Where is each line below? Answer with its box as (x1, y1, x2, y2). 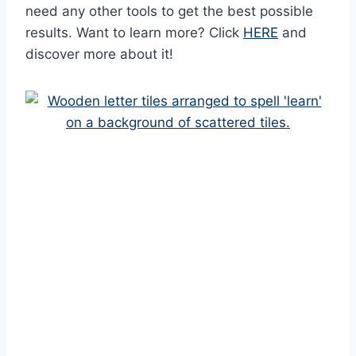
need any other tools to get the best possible (25, 2, 313, 19)
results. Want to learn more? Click (25, 24, 243, 41)
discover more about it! (25, 45, 173, 62)
